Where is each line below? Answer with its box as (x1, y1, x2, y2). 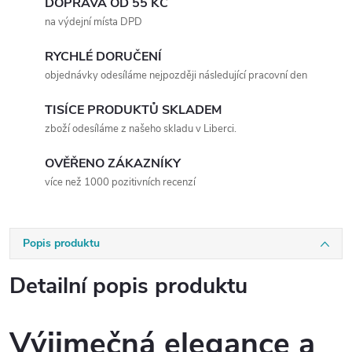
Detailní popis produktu (9, 271, 247, 301)
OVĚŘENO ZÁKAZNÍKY (45, 155, 181, 172)
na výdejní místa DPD (45, 15, 142, 29)
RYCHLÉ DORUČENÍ (45, 48, 162, 65)
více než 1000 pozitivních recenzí (45, 175, 196, 189)
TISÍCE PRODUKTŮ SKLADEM (45, 101, 222, 119)
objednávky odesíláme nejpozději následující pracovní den (45, 68, 307, 82)
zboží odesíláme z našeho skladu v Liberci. (45, 122, 236, 136)
